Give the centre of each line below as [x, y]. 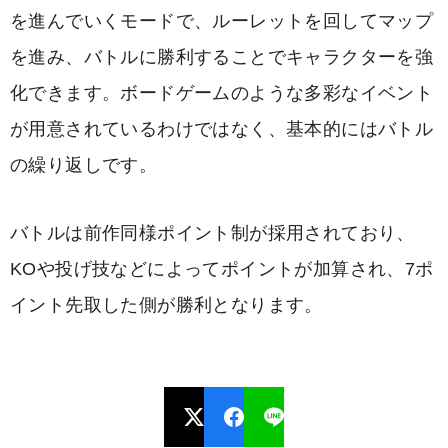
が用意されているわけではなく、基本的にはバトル [222, 129]
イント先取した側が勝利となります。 [166, 305]
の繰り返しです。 [84, 165]
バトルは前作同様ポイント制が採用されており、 [212, 233]
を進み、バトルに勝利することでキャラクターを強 [222, 57]
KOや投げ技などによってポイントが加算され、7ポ [222, 269]
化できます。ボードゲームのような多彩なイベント [222, 93]
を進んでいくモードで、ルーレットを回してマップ [222, 21]
